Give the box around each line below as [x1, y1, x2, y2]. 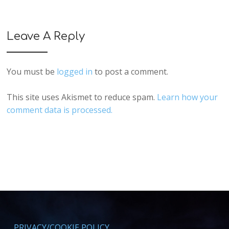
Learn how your [157, 91, 218, 103]
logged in [57, 66, 93, 78]
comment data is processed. [7, 104, 113, 116]
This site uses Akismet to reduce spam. [7, 91, 157, 103]
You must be [7, 66, 57, 78]
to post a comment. [93, 66, 169, 78]
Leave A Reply [7, 30, 85, 43]
